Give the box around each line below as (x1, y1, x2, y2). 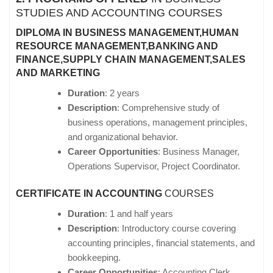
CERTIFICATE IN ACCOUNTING (16, 188, 162, 199)
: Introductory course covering (117, 223, 236, 234)
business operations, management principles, (68, 116, 247, 127)
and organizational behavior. (68, 131, 178, 142)
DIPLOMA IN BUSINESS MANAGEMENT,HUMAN (16, 27, 239, 38)
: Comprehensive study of (117, 102, 219, 113)
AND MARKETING (16, 67, 100, 78)
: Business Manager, (158, 146, 239, 157)
